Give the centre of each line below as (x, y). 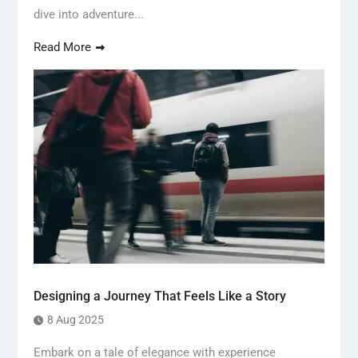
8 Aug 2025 (75, 320)
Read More (62, 47)
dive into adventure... (88, 14)
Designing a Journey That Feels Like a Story (159, 296)
